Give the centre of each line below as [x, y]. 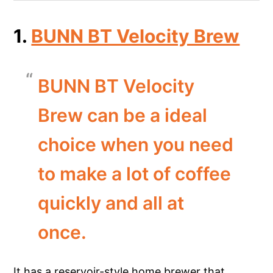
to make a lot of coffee [135, 173]
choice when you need [136, 144]
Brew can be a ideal [123, 115]
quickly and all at [111, 203]
